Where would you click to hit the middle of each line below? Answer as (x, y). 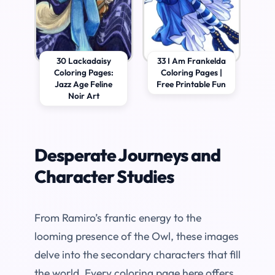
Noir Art (83, 96)
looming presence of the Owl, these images (137, 236)
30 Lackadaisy (83, 61)
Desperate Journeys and (128, 155)
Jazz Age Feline (84, 84)
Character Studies (104, 176)
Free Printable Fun (192, 84)
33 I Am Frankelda (191, 61)
